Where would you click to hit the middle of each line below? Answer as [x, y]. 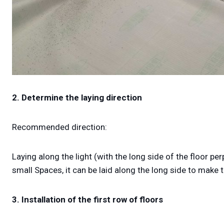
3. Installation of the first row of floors [87, 200]
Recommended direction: [59, 127]
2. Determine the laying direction [77, 98]
